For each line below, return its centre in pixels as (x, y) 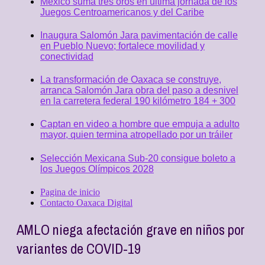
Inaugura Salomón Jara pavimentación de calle (139, 35)
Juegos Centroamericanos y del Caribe (122, 12)
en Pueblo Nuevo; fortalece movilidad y (122, 46)
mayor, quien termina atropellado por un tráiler (136, 135)
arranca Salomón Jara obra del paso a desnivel (139, 91)
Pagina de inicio (70, 192)
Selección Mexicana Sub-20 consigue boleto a (138, 158)
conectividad (67, 56)
